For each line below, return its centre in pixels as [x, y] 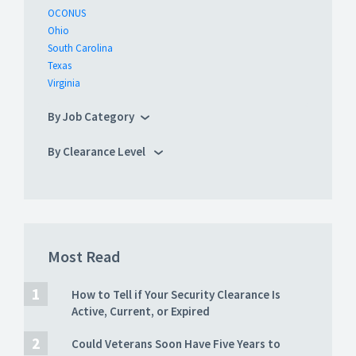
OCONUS [67, 14]
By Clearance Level [98, 152]
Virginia [64, 83]
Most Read [84, 257]
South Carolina [80, 48]
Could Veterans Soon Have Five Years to [176, 344]
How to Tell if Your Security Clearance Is [176, 295]
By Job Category [91, 117]
